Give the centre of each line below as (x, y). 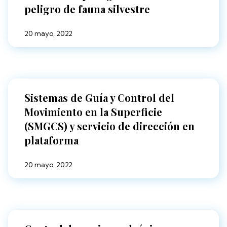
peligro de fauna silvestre (87, 9)
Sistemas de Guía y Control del (99, 98)
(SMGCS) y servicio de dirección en (109, 126)
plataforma (51, 140)
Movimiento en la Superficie (93, 112)
